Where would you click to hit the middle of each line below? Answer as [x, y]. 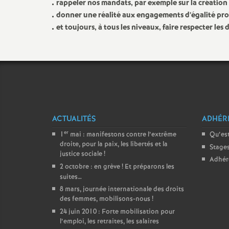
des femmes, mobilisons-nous [105, 199]
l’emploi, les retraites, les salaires [109, 222]
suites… [71, 177]
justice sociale [81, 154]
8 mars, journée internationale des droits [122, 189]
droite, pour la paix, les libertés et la [114, 144]
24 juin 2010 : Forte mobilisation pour [117, 212]
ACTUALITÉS [74, 119]
